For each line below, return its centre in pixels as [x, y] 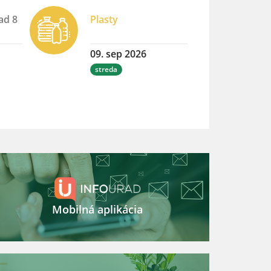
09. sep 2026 [118, 54]
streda [106, 70]
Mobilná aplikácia [98, 209]
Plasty [104, 20]
